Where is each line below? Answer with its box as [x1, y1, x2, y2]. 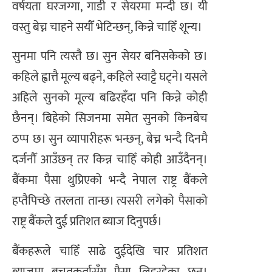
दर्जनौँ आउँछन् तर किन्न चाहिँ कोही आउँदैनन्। [12, 149, 208, 171]
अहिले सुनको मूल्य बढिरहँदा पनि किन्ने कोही [12, 87, 208, 109]
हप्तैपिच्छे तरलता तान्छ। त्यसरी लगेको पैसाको [12, 191, 208, 212]
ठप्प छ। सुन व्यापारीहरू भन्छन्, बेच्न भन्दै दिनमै [12, 129, 208, 150]
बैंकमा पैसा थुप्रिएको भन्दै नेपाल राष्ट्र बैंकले [12, 170, 208, 191]
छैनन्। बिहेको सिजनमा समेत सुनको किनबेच [12, 108, 208, 129]
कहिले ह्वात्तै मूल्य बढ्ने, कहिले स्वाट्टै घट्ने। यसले [12, 67, 208, 88]
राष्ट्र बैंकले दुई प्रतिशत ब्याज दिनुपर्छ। [12, 211, 162, 233]
